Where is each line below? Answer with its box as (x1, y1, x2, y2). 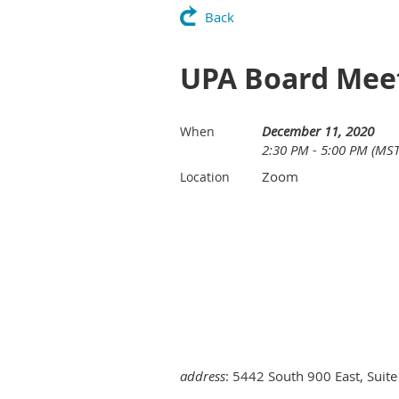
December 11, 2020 (262, 122, 374, 141)
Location (180, 168, 230, 186)
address (180, 367, 225, 386)
